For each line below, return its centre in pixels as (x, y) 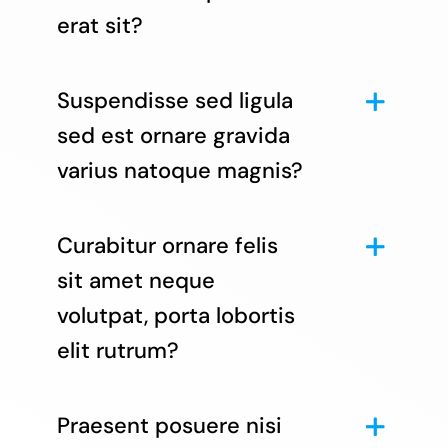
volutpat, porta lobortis (175, 315)
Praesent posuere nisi (169, 425)
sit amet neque (135, 280)
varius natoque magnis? (179, 170)
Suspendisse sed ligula (174, 100)
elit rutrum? (117, 350)
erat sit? (99, 25)
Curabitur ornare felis (167, 245)
